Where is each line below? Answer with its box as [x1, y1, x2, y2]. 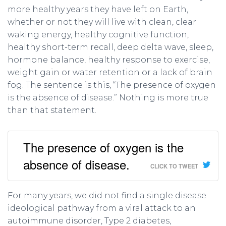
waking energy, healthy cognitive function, [8, 30, 189, 39]
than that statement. [8, 105, 96, 115]
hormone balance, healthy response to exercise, [8, 55, 210, 65]
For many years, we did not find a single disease [8, 191, 206, 200]
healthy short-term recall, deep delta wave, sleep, [8, 42, 213, 52]
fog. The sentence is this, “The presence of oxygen [8, 80, 216, 90]
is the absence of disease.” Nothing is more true [8, 93, 208, 102]
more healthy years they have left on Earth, [8, 5, 188, 14]
